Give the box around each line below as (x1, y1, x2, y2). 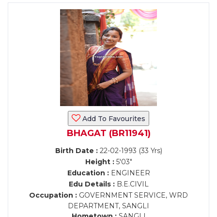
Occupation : (29, 191, 77, 200)
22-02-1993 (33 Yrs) (97, 146, 162, 155)
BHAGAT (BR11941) (66, 128, 151, 139)
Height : (85, 157, 114, 166)
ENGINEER (108, 169, 150, 177)
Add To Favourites (80, 114, 145, 123)
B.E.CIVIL (114, 180, 149, 188)
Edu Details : (68, 180, 115, 188)
